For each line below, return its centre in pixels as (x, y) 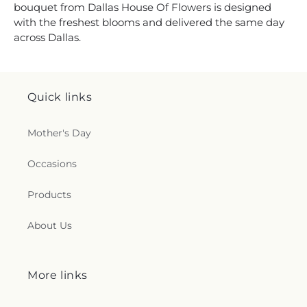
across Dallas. (47, 37)
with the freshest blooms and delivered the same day (149, 22)
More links (58, 275)
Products (49, 195)
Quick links (60, 97)
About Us (50, 225)
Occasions (52, 164)
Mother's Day (59, 133)
